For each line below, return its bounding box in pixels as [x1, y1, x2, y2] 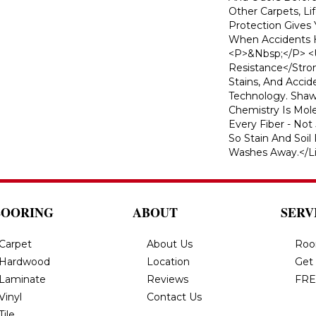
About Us [147, 237, 193, 250]
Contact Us [147, 290, 202, 303]
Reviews [147, 272, 188, 286]
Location [147, 255, 190, 268]
